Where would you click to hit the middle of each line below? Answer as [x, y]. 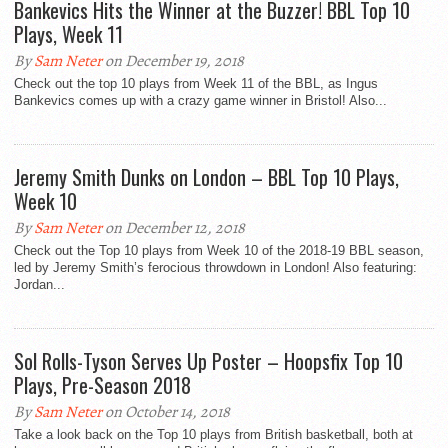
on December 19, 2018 [173, 61]
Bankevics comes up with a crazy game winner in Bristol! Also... [200, 101]
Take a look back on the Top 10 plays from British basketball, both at [213, 435]
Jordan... [39, 285]
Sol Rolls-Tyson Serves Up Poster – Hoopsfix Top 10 [208, 361]
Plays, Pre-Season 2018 [102, 385]
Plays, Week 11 [68, 34]
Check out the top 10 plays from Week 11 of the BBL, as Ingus [196, 84]
